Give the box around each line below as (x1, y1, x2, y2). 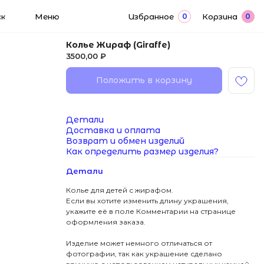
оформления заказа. (65, 217, 147, 227)
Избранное (57, 10, 99, 19)
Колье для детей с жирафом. (65, 186, 173, 195)
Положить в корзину (95, 75, 192, 86)
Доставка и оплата (65, 125, 160, 136)
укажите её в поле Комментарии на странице (65, 207, 236, 216)
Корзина (123, 10, 156, 19)
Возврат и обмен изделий (65, 136, 184, 147)
